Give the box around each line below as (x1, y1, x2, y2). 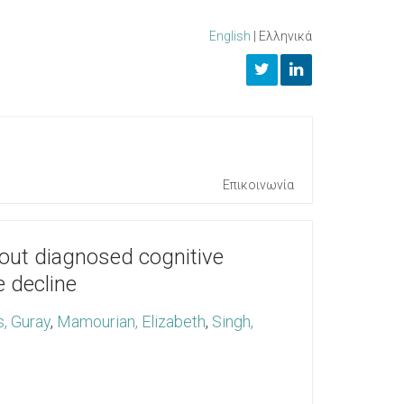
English (209, 29, 251, 43)
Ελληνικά (259, 29, 312, 43)
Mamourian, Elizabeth (57, 312, 206, 331)
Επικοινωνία (223, 178, 294, 192)
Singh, (212, 312, 253, 331)
